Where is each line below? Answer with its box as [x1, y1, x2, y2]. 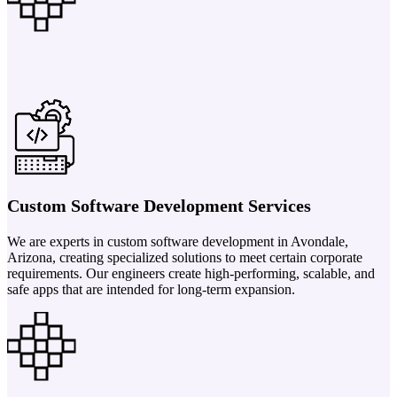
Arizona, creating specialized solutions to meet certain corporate [7, 249, 362, 265]
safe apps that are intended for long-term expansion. [7, 281, 295, 297]
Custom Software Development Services [7, 195, 311, 215]
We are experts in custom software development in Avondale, [7, 233, 348, 249]
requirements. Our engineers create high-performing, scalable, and [7, 265, 375, 281]
